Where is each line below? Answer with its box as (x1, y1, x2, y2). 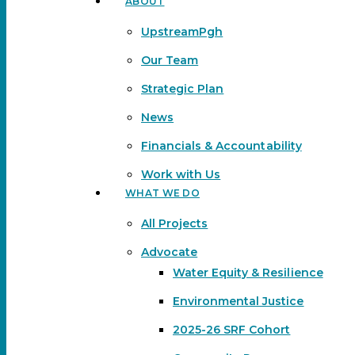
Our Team (141, 52, 199, 67)
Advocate (141, 244, 198, 259)
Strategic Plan (141, 81, 224, 96)
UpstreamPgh (141, 24, 223, 39)
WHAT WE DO (125, 186, 200, 199)
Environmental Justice (173, 293, 304, 308)
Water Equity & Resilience (173, 265, 323, 280)
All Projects (141, 216, 208, 231)
